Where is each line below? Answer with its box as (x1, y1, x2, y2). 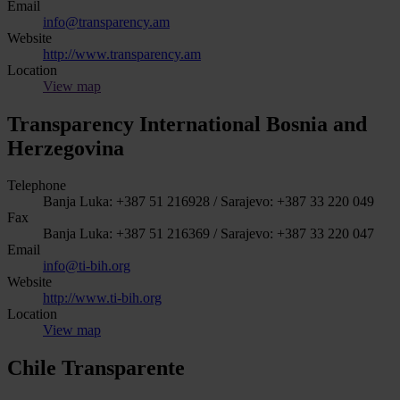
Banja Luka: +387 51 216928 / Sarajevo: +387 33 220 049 (43, 194, 374, 210)
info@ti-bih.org (43, 258, 130, 274)
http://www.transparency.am (43, 46, 201, 62)
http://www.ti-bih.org (43, 290, 162, 306)
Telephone (7, 178, 66, 194)
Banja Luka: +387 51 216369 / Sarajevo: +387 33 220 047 (43, 226, 374, 242)
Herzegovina (7, 136, 124, 160)
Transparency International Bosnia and (7, 112, 367, 136)
